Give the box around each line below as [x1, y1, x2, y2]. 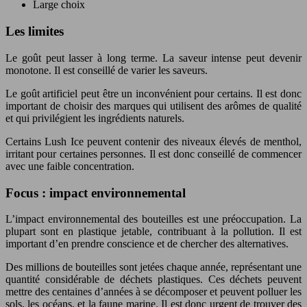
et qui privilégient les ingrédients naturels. [5, 112, 184, 124]
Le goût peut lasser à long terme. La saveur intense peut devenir [5, 51, 302, 64]
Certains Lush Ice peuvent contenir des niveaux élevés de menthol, [5, 135, 302, 147]
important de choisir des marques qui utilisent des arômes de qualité [5, 99, 302, 112]
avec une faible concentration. [5, 160, 134, 172]
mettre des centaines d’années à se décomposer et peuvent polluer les [5, 286, 302, 298]
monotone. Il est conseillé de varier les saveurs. [5, 64, 208, 76]
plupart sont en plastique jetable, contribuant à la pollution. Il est [5, 225, 302, 238]
